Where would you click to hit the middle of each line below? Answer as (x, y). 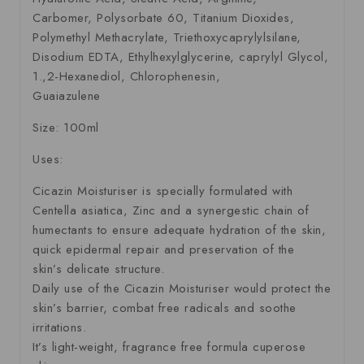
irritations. (59, 327)
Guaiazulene (67, 95)
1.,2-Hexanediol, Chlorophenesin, (126, 76)
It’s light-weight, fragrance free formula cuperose (169, 347)
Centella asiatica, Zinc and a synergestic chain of (171, 210)
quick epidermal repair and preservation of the (163, 249)
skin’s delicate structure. (98, 269)
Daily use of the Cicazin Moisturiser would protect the (182, 288)
